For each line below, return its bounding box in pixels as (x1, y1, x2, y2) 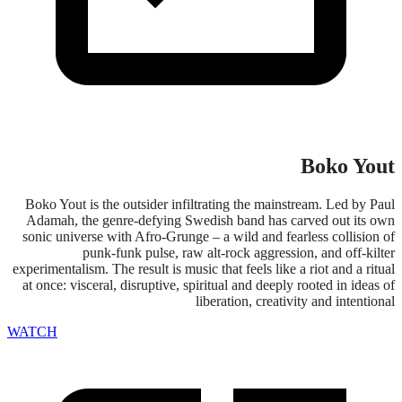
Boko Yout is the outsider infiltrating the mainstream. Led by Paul (25, 197, 395, 213)
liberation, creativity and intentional (196, 293, 395, 310)
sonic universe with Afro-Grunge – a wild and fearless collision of (22, 229, 395, 245)
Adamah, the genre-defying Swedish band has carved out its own (26, 213, 395, 229)
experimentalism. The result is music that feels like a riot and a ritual (13, 261, 395, 277)
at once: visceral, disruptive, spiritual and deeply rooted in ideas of (22, 277, 395, 293)
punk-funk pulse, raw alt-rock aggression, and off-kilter (83, 245, 395, 261)
